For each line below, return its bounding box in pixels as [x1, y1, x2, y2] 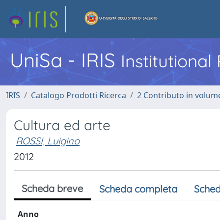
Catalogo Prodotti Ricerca [31, 90, 126, 101]
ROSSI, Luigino [16, 135, 80, 147]
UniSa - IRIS [10, 48, 121, 72]
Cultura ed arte [14, 116, 110, 134]
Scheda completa [99, 183, 177, 195]
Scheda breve [22, 182, 83, 194]
